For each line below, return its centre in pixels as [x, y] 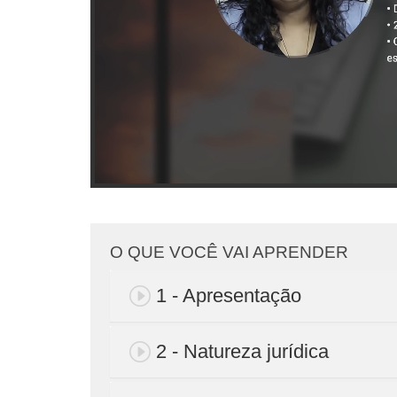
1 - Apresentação [229, 295]
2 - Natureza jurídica [242, 351]
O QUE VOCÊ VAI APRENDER [229, 252]
